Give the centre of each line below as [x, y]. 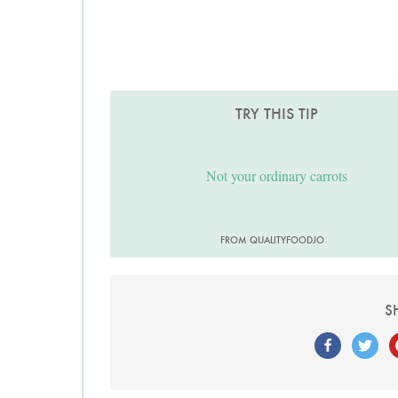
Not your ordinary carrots [277, 175]
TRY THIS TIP [277, 114]
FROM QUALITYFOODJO [273, 239]
